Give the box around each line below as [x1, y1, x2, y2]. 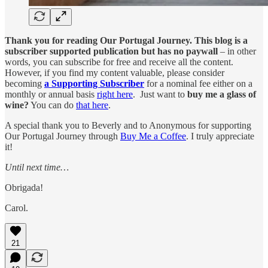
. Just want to [133, 89, 187, 100]
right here [97, 89, 133, 100]
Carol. [5, 203, 28, 214]
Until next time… [5, 162, 69, 173]
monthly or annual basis [5, 89, 97, 100]
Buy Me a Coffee [120, 131, 186, 142]
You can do [29, 100, 76, 111]
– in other [220, 46, 256, 57]
